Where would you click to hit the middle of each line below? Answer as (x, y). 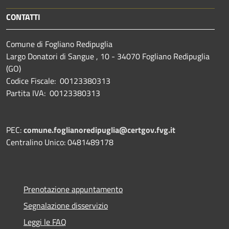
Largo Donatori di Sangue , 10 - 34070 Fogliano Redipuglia (108, 56)
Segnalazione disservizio (66, 205)
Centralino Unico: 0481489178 (60, 142)
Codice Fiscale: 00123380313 (58, 81)
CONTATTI (23, 17)
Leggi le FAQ (45, 222)
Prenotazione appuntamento (73, 189)
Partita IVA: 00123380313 (53, 93)
